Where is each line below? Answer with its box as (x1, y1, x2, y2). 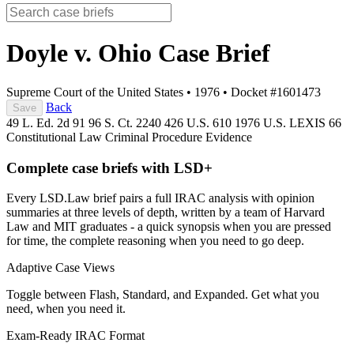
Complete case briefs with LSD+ (6, 159, 213, 176)
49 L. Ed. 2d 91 (6, 115, 88, 130)
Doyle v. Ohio (6, 39, 158, 68)
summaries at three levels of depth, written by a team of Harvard (6, 205, 325, 220)
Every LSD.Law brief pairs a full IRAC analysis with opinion (6, 191, 314, 205)
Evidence (205, 130, 252, 144)
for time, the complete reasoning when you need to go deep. (6, 234, 304, 248)
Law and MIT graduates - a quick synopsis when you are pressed (6, 220, 331, 234)
